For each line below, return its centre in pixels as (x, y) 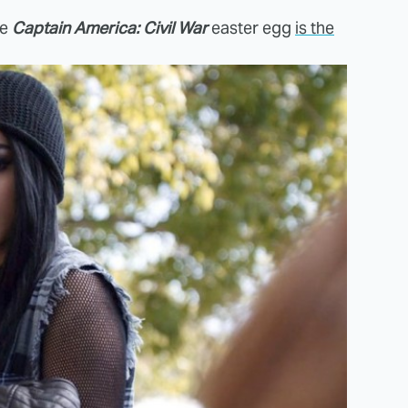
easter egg (251, 27)
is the (315, 27)
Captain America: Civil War (110, 27)
